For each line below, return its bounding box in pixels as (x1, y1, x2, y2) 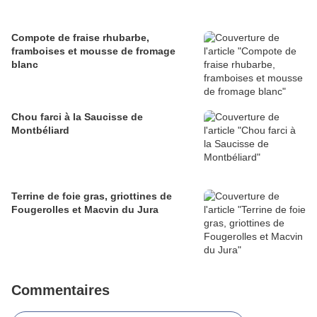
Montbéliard (11, 125, 69, 137)
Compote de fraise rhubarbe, (11, 32, 149, 44)
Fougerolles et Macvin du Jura (11, 204, 158, 216)
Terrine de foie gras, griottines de (11, 190, 172, 202)
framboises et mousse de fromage (11, 45, 175, 57)
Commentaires (11, 282, 110, 299)
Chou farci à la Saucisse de (11, 111, 143, 123)
